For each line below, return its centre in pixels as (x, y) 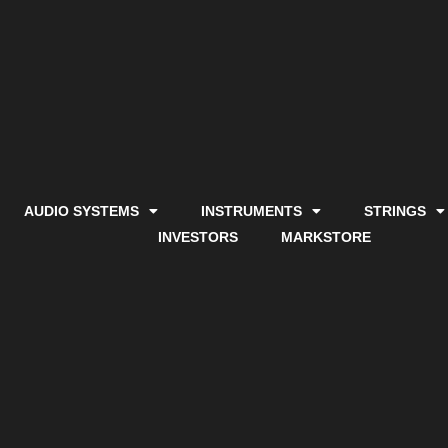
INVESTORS (197, 237)
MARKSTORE (325, 237)
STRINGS (395, 211)
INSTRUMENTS (252, 211)
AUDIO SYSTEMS (82, 211)
